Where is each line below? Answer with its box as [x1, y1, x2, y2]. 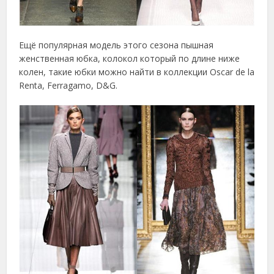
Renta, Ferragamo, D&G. [19, 80, 118, 92]
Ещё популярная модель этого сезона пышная [19, 39, 214, 51]
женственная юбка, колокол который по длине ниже [19, 53, 240, 65]
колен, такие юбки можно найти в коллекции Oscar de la [19, 66, 255, 78]
